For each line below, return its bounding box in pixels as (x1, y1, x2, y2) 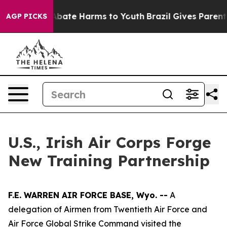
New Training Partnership (8, 151, 210, 170)
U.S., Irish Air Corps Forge (8, 133, 211, 152)
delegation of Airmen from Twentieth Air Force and (8, 204, 207, 214)
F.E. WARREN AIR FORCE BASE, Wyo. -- (8, 190, 168, 200)
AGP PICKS (6, 12, 47, 21)
